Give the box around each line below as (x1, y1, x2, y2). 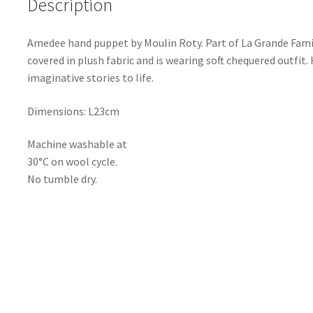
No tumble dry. (27, 172, 97, 187)
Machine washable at (27, 137, 127, 152)
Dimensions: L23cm (27, 103, 119, 118)
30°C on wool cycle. (27, 154, 117, 169)
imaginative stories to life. (27, 71, 154, 85)
